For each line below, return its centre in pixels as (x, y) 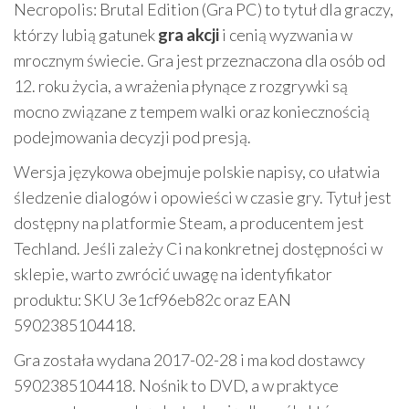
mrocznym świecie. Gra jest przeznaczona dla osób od (199, 61)
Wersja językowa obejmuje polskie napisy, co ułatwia (197, 172)
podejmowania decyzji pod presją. (132, 137)
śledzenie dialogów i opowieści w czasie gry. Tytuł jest (203, 198)
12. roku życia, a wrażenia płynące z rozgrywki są (181, 86)
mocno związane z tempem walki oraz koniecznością (192, 112)
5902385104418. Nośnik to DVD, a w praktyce (176, 386)
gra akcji (189, 35)
